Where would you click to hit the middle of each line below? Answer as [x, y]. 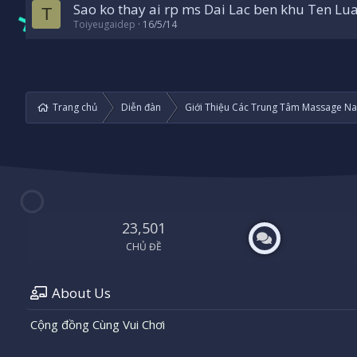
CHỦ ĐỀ [144, 247]
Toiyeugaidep [104, 25]
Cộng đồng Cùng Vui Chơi [98, 325]
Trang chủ [75, 108]
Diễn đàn [141, 108]
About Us [81, 293]
